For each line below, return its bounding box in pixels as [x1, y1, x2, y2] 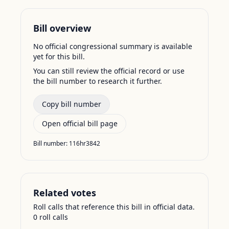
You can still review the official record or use [33, 66, 185, 76]
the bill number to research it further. [33, 76, 162, 86]
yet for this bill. [33, 52, 85, 61]
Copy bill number [42, 99, 101, 109]
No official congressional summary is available [33, 41, 192, 51]
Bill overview [33, 22, 91, 34]
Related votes [33, 187, 96, 199]
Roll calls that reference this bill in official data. [33, 202, 195, 212]
